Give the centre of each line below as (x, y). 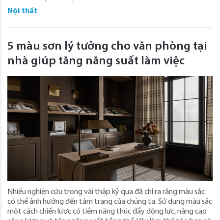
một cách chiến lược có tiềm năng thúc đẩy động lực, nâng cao (107, 211)
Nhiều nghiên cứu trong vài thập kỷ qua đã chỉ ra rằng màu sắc (106, 192)
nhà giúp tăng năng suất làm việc (96, 61)
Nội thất (22, 11)
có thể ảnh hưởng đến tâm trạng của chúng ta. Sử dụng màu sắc (110, 202)
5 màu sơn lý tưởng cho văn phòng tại (107, 46)
